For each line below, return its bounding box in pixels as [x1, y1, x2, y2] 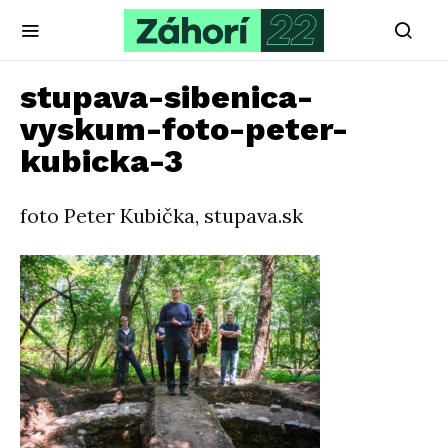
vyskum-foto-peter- [20, 110, 348, 148]
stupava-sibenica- [20, 78, 313, 116]
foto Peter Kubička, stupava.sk [20, 203, 303, 228]
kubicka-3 [20, 142, 183, 180]
